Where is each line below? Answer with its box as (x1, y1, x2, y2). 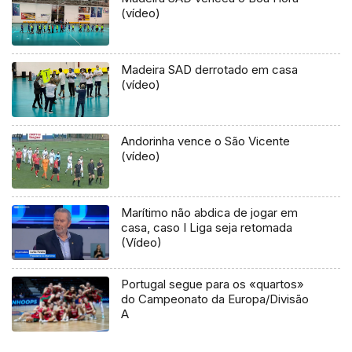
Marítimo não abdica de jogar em (121, 204, 299, 220)
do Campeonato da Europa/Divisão (121, 291, 310, 306)
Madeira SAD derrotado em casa (121, 62, 299, 78)
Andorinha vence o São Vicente (121, 134, 291, 149)
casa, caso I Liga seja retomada (121, 219, 293, 235)
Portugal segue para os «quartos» (121, 276, 305, 291)
